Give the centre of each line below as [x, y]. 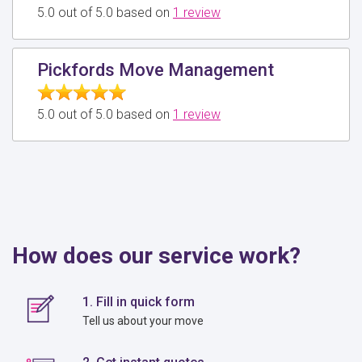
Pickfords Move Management [156, 69]
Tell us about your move [143, 320]
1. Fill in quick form [139, 301]
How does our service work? [156, 255]
